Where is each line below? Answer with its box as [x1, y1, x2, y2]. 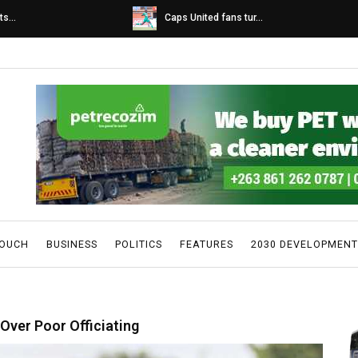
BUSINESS [46, 238, 97, 250]
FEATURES [180, 238, 233, 250]
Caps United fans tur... [165, 12, 264, 23]
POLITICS [115, 238, 162, 250]
